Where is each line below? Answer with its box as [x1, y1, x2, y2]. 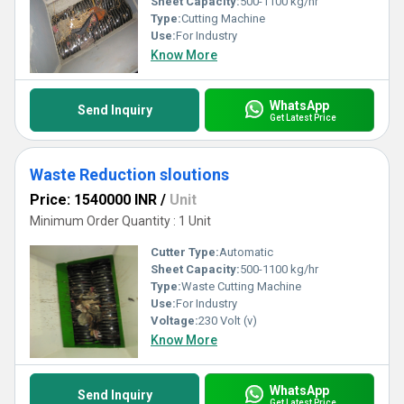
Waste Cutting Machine [181, 280, 301, 293]
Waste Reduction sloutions [30, 165, 229, 184]
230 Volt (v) [198, 314, 257, 327]
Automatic [219, 245, 273, 259]
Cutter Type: [151, 245, 219, 259]
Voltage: [151, 314, 198, 327]
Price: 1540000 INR [30, 191, 157, 208]
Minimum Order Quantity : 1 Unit [30, 214, 211, 228]
